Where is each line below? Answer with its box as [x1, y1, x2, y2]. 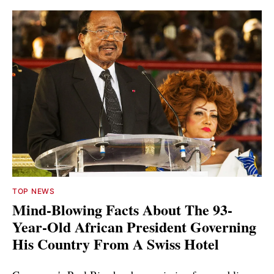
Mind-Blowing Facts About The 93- [12, 198, 232, 220]
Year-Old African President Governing [12, 215, 256, 237]
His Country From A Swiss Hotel [12, 232, 219, 254]
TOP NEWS [12, 186, 55, 196]
